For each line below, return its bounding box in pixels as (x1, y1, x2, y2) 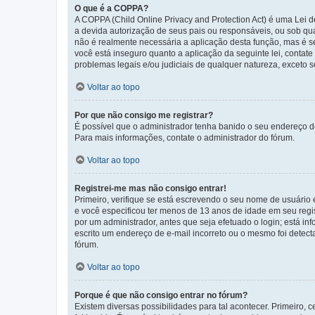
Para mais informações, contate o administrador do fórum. (75, 133, 295, 143)
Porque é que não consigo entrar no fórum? (75, 290, 247, 301)
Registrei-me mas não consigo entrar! (75, 184, 226, 194)
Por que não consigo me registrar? (75, 110, 213, 121)
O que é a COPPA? (75, 4, 148, 14)
